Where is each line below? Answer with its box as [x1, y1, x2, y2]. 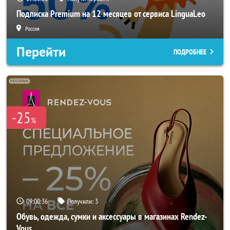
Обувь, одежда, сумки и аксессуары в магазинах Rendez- [16, 210, 207, 222]
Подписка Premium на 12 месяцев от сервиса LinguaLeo [16, 8, 205, 20]
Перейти [16, 43, 66, 61]
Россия [25, 25, 40, 32]
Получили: [67, 197, 95, 206]
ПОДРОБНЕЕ [174, 47, 206, 56]
